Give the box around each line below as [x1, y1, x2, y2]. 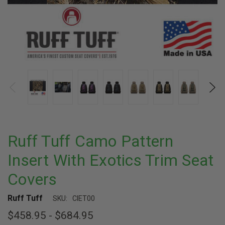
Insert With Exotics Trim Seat [8, 151, 214, 170]
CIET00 [72, 194, 95, 202]
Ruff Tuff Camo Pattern [8, 132, 174, 151]
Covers [8, 170, 57, 189]
